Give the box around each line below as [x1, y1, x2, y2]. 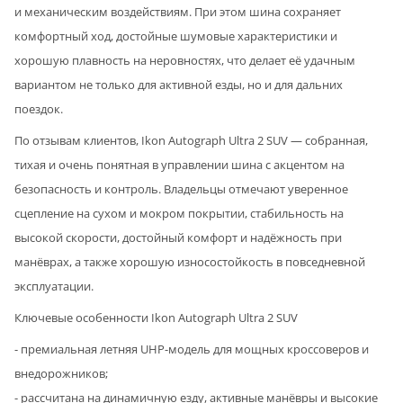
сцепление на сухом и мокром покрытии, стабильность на [14, 204, 344, 221]
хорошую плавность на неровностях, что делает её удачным [14, 51, 355, 68]
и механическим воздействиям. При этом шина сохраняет [14, 3, 341, 20]
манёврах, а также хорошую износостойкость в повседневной [14, 253, 365, 270]
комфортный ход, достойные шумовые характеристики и [14, 27, 337, 44]
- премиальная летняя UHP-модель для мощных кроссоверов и [14, 340, 369, 357]
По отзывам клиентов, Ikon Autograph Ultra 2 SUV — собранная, [14, 131, 368, 148]
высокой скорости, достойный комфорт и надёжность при [14, 228, 342, 246]
